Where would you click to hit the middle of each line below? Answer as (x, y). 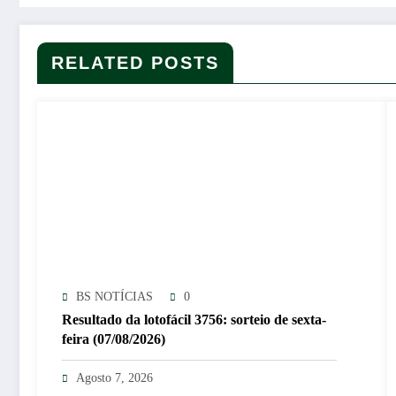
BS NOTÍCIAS (114, 297)
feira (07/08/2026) (114, 339)
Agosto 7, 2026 (114, 378)
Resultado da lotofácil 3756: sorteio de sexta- (194, 320)
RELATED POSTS (135, 63)
